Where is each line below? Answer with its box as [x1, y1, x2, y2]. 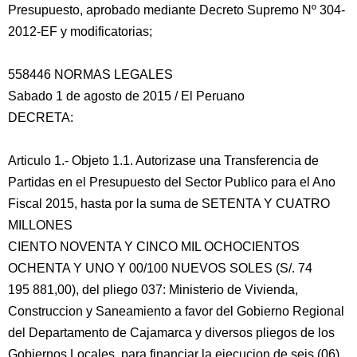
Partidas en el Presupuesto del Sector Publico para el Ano [8, 175, 335, 189]
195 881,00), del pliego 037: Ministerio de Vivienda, [8, 283, 298, 296]
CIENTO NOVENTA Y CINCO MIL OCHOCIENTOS [8, 240, 300, 253]
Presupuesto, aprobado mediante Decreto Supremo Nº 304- [8, 3, 345, 17]
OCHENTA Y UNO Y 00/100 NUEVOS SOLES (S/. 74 [8, 261, 312, 275]
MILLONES [8, 218, 73, 232]
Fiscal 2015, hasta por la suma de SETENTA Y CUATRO [8, 197, 330, 210]
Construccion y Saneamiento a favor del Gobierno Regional [8, 304, 344, 318]
